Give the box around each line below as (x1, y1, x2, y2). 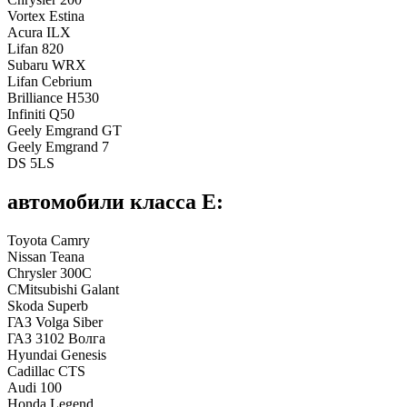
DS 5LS (7, 154, 55, 171)
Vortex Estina (7, 7, 84, 24)
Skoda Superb (7, 297, 88, 313)
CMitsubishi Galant (7, 281, 119, 297)
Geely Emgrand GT (7, 122, 122, 138)
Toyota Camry (7, 232, 90, 248)
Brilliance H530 (7, 89, 99, 105)
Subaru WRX (7, 56, 86, 73)
